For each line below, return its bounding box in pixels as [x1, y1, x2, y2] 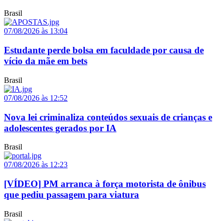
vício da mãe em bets [4, 56, 87, 67]
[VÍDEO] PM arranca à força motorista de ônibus [4, 179, 206, 189]
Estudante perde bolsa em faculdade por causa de [4, 45, 204, 56]
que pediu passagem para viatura [4, 189, 139, 200]
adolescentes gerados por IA [4, 122, 116, 133]
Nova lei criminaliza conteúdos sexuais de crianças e [4, 111, 212, 122]
